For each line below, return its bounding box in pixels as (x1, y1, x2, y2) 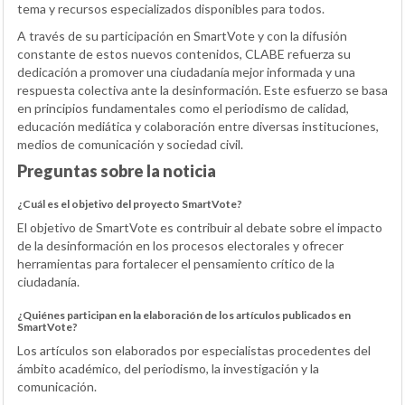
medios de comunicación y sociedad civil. (17, 137, 243, 153)
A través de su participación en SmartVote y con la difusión (17, 28, 347, 44)
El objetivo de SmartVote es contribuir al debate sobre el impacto (17, 220, 382, 236)
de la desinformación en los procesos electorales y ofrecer (17, 238, 344, 254)
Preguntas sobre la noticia (17, 161, 216, 182)
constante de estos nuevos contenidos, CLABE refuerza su (17, 46, 351, 62)
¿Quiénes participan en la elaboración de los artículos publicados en (17, 308, 351, 323)
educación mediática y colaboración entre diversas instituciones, (17, 118, 379, 135)
